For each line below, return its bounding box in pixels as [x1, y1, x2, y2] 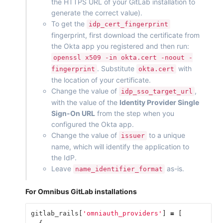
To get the [51, 19, 87, 28]
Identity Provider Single [119, 98, 199, 107]
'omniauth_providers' [82, 209, 162, 217]
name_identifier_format [75, 165, 163, 173]
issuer [121, 132, 145, 140]
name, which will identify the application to [51, 142, 189, 151]
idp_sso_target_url [121, 88, 193, 96]
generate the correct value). [51, 8, 142, 17]
